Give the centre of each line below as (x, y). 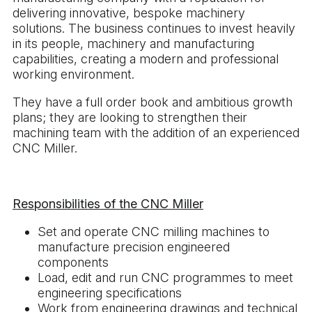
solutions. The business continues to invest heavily (154, 28)
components (73, 262)
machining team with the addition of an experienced (156, 132)
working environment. (73, 74)
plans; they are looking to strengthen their (130, 117)
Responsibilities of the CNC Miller (108, 203)
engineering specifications (110, 292)
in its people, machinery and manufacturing (133, 43)
